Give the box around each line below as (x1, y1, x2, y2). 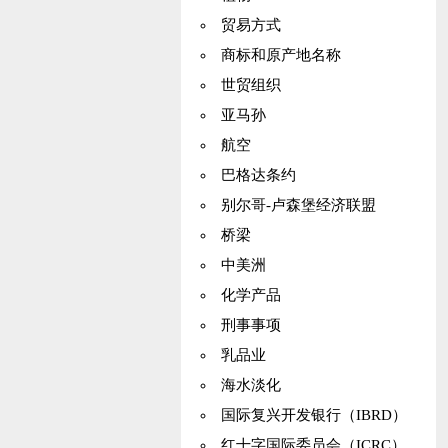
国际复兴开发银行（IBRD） (220, 407, 407, 423)
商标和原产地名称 (220, 47, 341, 63)
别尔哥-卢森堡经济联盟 (220, 197, 376, 213)
